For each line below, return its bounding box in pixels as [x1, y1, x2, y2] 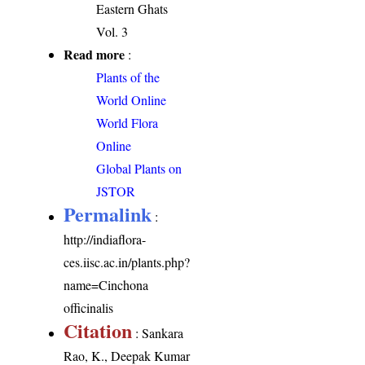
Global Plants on [96, 159, 182, 177]
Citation [64, 315, 133, 345]
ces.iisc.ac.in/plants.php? [64, 253, 191, 270]
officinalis [64, 298, 114, 316]
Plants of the [96, 68, 161, 86]
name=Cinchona [64, 275, 149, 293]
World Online [96, 90, 167, 108]
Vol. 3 [96, 22, 129, 40]
